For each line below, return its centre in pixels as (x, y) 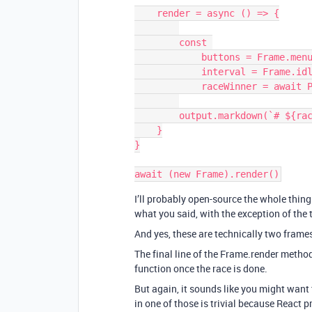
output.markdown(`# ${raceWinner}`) (157, 116)
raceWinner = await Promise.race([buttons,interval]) (168, 86)
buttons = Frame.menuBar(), (168, 57)
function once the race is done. (201, 268)
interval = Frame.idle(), (168, 72)
